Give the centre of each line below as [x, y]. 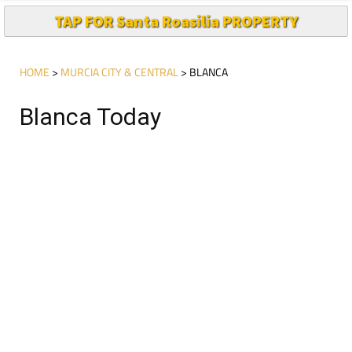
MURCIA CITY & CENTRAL [119, 71]
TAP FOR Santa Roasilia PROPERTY [176, 20]
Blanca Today [90, 116]
